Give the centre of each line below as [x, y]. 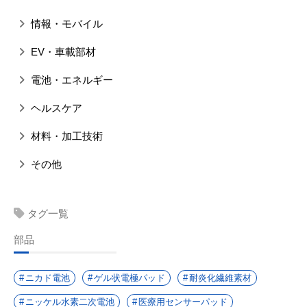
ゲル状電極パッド [130, 278]
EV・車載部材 [62, 51]
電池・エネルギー [71, 79]
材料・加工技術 [65, 136]
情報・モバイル [65, 23]
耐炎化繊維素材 [220, 278]
